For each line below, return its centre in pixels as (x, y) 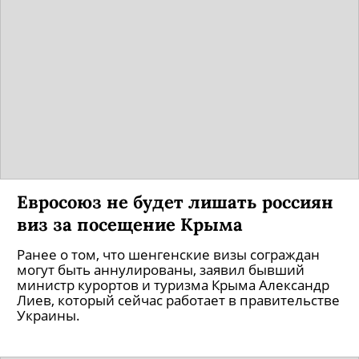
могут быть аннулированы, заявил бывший (161, 270)
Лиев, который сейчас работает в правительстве (178, 300)
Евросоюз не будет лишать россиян (175, 202)
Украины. (48, 315)
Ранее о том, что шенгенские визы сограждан (168, 254)
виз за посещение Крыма (130, 224)
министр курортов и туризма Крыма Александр (173, 285)
